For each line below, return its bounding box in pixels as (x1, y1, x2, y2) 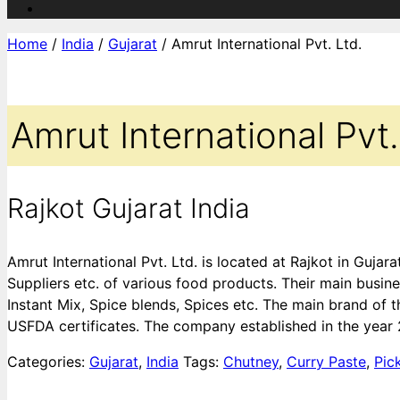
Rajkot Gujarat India (7, 192, 250, 225)
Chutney (223, 352, 279, 371)
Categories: (7, 352, 89, 371)
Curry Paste (287, 352, 366, 371)
